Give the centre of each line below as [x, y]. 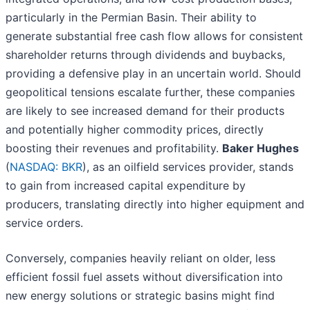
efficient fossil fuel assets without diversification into [144, 277]
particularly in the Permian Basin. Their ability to [131, 18]
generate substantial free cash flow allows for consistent [154, 36]
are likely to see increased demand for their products [145, 111]
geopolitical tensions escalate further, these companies [150, 92]
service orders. [44, 223]
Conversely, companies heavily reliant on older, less [140, 258]
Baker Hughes [261, 148]
